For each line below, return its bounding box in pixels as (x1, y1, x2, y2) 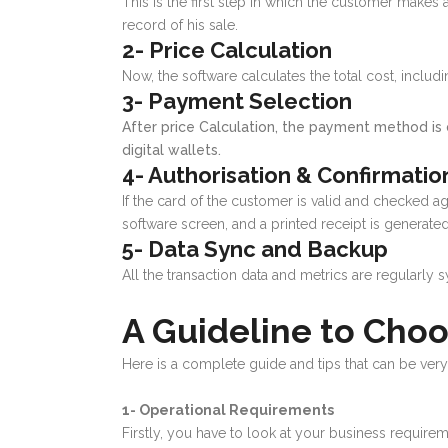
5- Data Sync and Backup (122, 236, 388, 263)
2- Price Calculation (122, 37, 332, 64)
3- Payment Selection (122, 88, 352, 115)
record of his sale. (122, 17, 242, 34)
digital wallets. (122, 142, 221, 159)
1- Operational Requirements (122, 402, 334, 419)
